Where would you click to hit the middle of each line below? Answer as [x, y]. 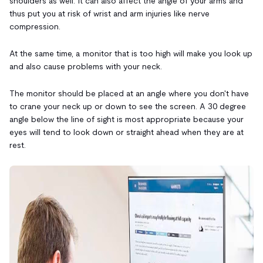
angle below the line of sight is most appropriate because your [127, 119]
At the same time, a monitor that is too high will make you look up [131, 53]
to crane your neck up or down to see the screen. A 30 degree [128, 106]
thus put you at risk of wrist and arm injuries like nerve [109, 13]
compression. [35, 26]
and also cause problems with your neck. [86, 66]
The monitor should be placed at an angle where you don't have [129, 93]
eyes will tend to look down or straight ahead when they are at [127, 132]
